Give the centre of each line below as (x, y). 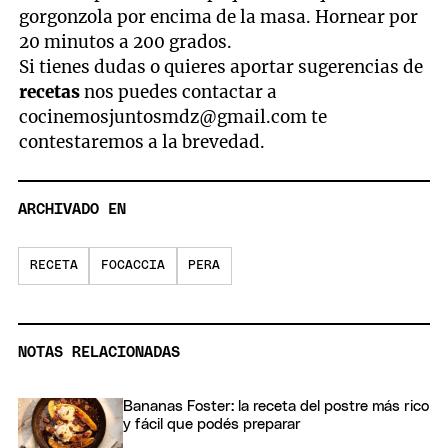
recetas (52, 91)
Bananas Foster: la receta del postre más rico (276, 406)
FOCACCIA (132, 266)
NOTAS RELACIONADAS (99, 352)
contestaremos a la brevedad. (142, 141)
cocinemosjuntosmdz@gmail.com (163, 116)
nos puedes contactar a (181, 91)
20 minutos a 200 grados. (126, 41)
